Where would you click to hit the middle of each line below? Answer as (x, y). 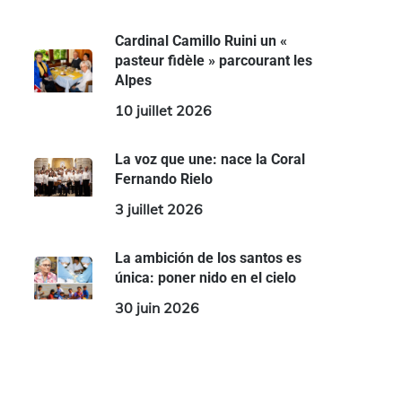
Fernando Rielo (163, 179)
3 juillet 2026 (158, 209)
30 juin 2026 (157, 308)
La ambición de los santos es (208, 258)
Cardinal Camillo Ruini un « (201, 41)
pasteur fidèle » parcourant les (213, 61)
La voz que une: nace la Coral (210, 159)
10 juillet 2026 (163, 110)
